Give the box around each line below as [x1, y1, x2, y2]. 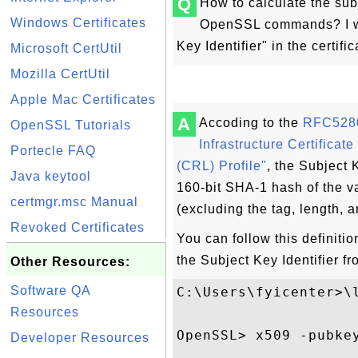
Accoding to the [199, 116, 303, 129]
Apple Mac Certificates [10, 93, 156, 106]
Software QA [10, 284, 90, 297]
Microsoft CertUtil [10, 42, 122, 55]
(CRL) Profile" [177, 159, 267, 173]
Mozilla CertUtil [10, 67, 110, 81]
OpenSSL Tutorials [10, 118, 131, 132]
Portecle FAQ [10, 144, 96, 157]
